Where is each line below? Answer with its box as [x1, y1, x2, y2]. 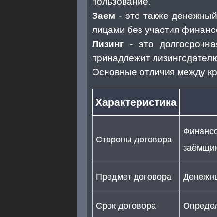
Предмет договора [96, 171, 171, 182]
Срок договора [96, 201, 156, 211]
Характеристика [95, 96, 177, 108]
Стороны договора [96, 134, 172, 144]
